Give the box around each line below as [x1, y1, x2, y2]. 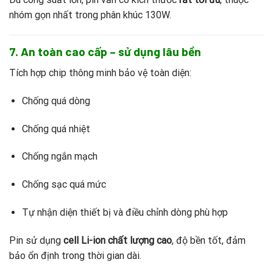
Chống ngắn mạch [21, 151, 97, 163]
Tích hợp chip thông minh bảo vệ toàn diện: [9, 67, 191, 79]
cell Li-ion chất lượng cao [63, 234, 172, 246]
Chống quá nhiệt [21, 122, 90, 135]
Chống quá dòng [21, 94, 90, 107]
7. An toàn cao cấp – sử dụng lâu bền [9, 44, 201, 59]
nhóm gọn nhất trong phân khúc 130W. [9, 9, 171, 21]
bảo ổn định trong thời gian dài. [9, 249, 141, 261]
